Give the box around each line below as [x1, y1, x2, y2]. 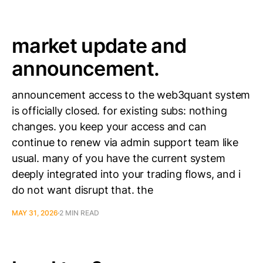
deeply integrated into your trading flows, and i [12, 168, 241, 180]
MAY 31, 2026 [12, 208, 58, 217]
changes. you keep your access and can [12, 120, 207, 133]
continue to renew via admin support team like [12, 136, 238, 149]
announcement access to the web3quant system [12, 89, 251, 101]
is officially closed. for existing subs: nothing [12, 104, 227, 117]
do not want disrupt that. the [12, 184, 153, 196]
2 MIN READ [59, 208, 99, 217]
